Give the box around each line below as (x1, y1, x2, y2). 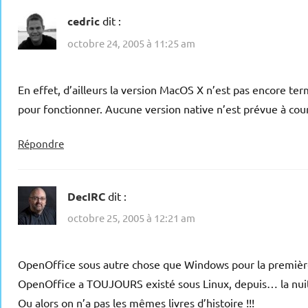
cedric (67, 14, 100, 29)
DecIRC (67, 188, 105, 203)
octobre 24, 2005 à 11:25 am (67, 36, 195, 49)
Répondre (18, 136, 64, 150)
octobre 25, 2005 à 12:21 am (67, 211, 195, 225)
